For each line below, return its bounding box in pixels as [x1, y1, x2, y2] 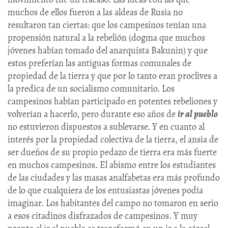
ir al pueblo [178, 107, 218, 120]
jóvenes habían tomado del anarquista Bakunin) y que [8, 44, 208, 56]
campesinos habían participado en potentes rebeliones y [8, 95, 217, 107]
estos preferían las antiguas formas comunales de [8, 56, 191, 69]
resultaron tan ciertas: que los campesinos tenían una [8, 18, 206, 31]
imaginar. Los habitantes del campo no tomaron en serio [8, 196, 218, 209]
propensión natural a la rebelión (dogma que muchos [8, 31, 205, 44]
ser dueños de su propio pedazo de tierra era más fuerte [8, 146, 217, 158]
